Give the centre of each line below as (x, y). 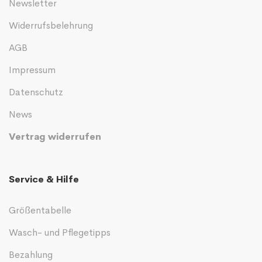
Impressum (32, 70)
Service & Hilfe (44, 179)
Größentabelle (40, 210)
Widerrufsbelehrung (51, 25)
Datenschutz (36, 92)
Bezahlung (31, 254)
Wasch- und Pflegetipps (60, 232)
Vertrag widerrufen (55, 136)
